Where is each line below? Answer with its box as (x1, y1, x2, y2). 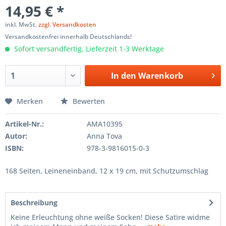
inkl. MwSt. (5, 20, 38, 29)
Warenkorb (138, 70, 183, 81)
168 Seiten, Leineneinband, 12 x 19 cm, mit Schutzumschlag (5, 166, 208, 176)
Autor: (5, 131, 27, 141)
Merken (17, 96, 43, 106)
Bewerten (71, 96, 105, 106)
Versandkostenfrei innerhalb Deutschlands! (5, 32, 132, 41)
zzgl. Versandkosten (38, 20, 96, 29)
